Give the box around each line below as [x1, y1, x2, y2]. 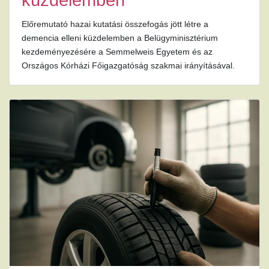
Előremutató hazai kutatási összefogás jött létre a [22, 19, 208, 29]
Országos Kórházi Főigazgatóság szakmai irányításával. [22, 61, 235, 71]
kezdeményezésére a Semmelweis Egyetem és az [22, 47, 213, 57]
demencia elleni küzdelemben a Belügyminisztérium [22, 33, 218, 43]
